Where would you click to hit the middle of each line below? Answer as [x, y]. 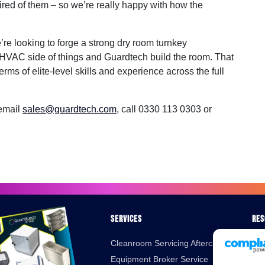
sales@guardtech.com [70, 109]
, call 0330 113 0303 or [164, 109]
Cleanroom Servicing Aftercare [168, 243]
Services [126, 219]
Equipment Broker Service [159, 259]
